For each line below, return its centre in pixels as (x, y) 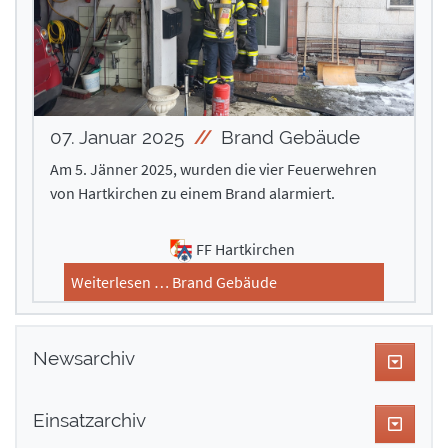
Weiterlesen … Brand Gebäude (174, 282)
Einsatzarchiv (89, 419)
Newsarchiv (84, 357)
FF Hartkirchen (245, 249)
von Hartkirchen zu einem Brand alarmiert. (192, 193)
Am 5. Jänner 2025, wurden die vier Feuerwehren (213, 169)
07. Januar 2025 (119, 137)
